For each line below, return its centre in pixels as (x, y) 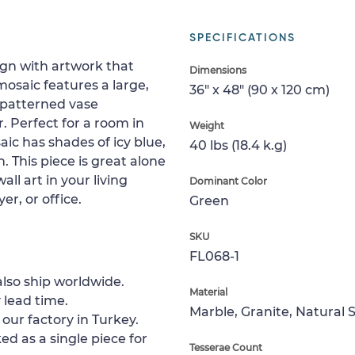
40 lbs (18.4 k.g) (238, 145)
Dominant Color (228, 181)
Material (208, 292)
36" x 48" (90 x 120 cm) (260, 90)
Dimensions (218, 70)
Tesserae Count (226, 347)
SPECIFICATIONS (242, 38)
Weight (207, 126)
